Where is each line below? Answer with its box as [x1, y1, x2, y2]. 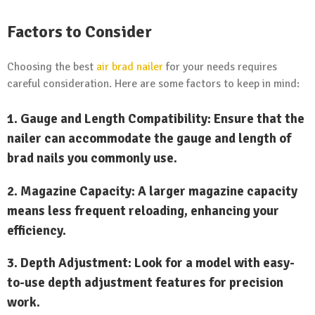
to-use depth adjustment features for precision [7, 274, 283, 291]
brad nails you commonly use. [7, 149, 177, 166]
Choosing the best [7, 59, 96, 74]
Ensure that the [211, 110, 304, 127]
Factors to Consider [7, 20, 152, 42]
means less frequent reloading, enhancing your [7, 202, 279, 219]
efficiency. [7, 221, 66, 238]
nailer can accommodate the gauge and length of [7, 129, 291, 146]
